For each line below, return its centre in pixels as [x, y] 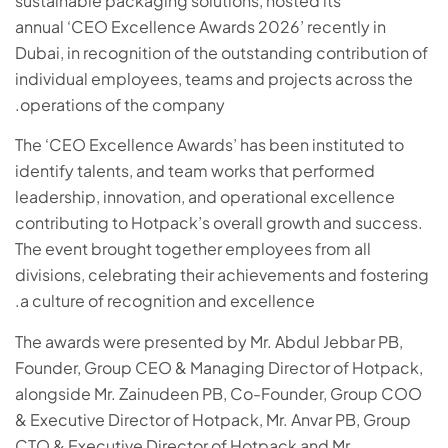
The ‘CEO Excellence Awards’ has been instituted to [209, 145]
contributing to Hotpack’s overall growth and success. [219, 223]
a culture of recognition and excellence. [167, 301]
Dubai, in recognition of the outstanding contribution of [221, 52]
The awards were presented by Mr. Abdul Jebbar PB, [209, 341]
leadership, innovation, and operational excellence [205, 197]
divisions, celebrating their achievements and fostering [222, 275]
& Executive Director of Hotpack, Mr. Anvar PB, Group [213, 419]
